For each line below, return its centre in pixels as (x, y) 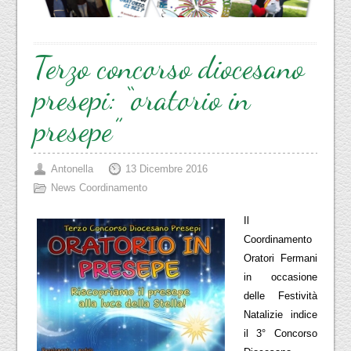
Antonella (72, 168)
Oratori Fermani (280, 258)
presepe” (76, 130)
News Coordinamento (99, 187)
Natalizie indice (280, 314)
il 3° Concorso (280, 333)
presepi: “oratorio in (141, 98)
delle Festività (280, 295)
